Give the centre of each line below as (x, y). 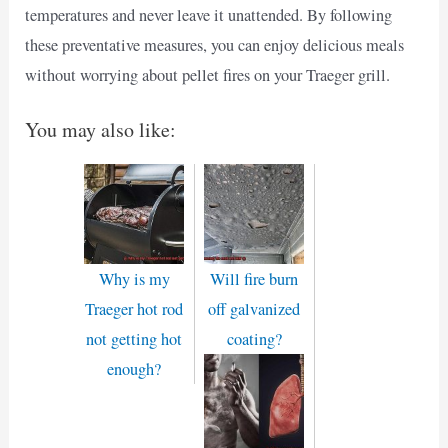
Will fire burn (254, 278)
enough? (134, 368)
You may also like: (101, 129)
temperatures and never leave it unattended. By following (209, 14)
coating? (254, 338)
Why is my (134, 278)
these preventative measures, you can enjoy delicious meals (215, 44)
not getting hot (134, 338)
